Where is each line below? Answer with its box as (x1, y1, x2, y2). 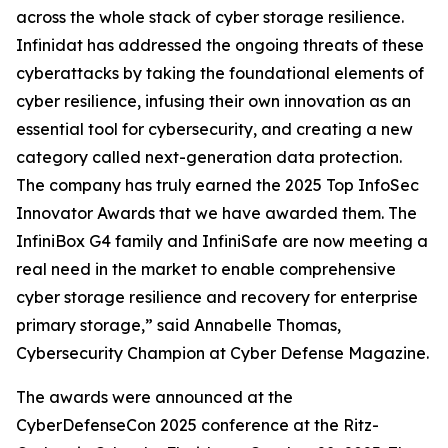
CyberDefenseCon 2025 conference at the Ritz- (16, 415, 379, 435)
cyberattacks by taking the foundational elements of (16, 63, 424, 83)
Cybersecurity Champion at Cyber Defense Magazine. (16, 343, 429, 363)
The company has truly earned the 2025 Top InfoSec (16, 175, 419, 195)
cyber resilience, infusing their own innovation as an (16, 91, 411, 111)
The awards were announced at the (16, 387, 293, 407)
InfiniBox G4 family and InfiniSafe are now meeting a (16, 231, 428, 251)
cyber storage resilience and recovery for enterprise (16, 287, 418, 307)
